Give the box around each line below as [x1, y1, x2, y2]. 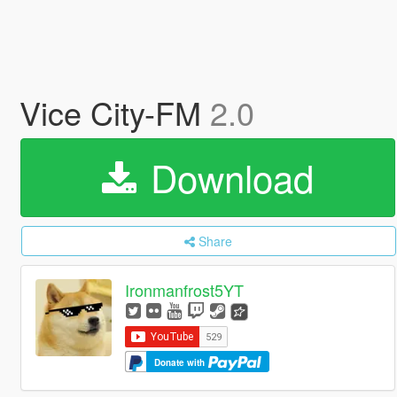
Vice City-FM [19, 90, 210, 135]
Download [139, 151, 314, 204]
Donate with [154, 355, 208, 369]
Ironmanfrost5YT [125, 278, 245, 302]
